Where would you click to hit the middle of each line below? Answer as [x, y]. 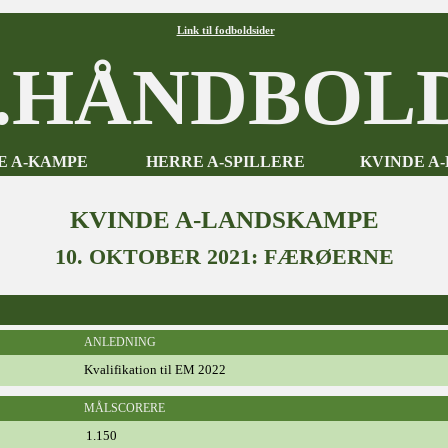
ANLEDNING [120, 342]
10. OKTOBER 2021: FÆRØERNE [224, 256]
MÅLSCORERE [124, 408]
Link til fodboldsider [225, 30]
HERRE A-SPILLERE [225, 161]
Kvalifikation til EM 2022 [155, 369]
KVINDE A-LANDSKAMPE [224, 219]
